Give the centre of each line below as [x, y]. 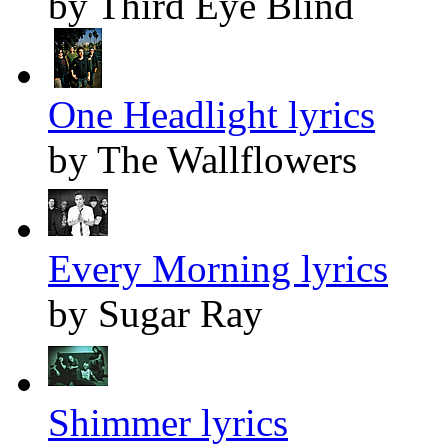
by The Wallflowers [202, 160]
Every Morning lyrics [218, 269]
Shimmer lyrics [168, 423]
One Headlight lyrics [211, 115]
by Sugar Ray [155, 314]
